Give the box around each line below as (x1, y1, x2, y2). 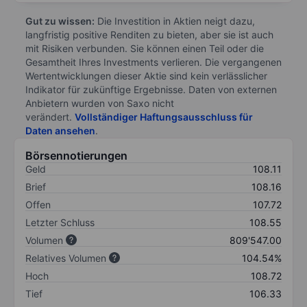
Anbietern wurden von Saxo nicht (25, 97, 174, 109)
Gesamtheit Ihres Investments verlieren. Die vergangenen (25, 56, 282, 68)
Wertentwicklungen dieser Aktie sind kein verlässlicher (25, 69, 267, 82)
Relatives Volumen (25, 251, 106, 264)
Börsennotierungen (25, 148, 127, 162)
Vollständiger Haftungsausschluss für (75, 110, 253, 123)
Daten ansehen (25, 124, 95, 136)
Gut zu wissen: (25, 14, 95, 27)
